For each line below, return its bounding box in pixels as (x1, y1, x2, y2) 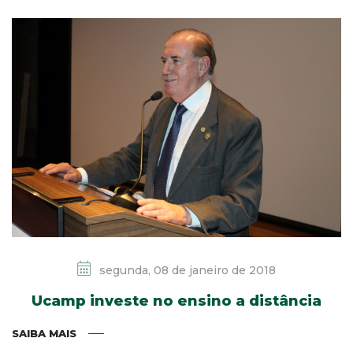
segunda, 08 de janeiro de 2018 (96, 263, 276, 278)
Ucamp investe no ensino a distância (32, 292, 321, 310)
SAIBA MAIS (12, 327, 76, 340)
